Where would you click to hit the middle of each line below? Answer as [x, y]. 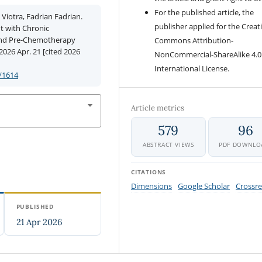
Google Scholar [204, 186]
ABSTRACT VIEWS [168, 145]
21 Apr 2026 [39, 222]
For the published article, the [204, 13]
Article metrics [158, 108]
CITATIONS [149, 172]
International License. [194, 69]
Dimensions [152, 186]
